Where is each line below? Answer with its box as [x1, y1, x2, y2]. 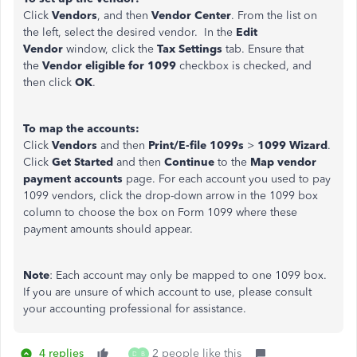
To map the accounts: [23, 122, 139, 135]
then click [23, 76, 72, 89]
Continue [164, 155, 214, 169]
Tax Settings [157, 42, 222, 56]
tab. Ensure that [226, 42, 304, 56]
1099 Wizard [257, 139, 328, 152]
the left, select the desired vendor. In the [23, 25, 233, 39]
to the [218, 155, 247, 169]
